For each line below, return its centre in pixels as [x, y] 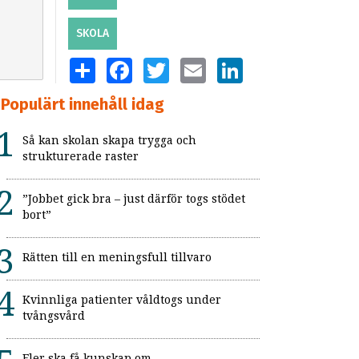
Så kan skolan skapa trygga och [109, 141]
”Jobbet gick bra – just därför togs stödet [134, 199]
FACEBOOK [158, 64]
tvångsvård [54, 316]
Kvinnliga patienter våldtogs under [122, 300]
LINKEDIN [265, 64]
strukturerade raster [81, 157]
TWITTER [191, 64]
